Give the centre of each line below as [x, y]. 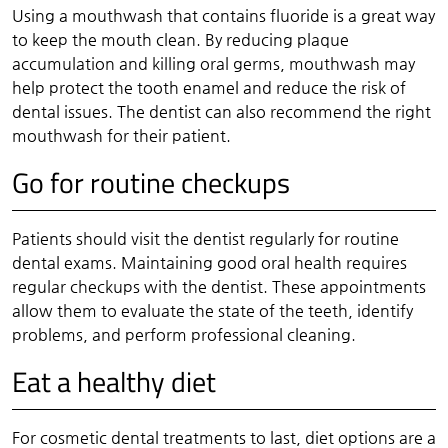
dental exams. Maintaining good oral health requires [209, 262]
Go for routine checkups [150, 182]
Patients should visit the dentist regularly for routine [205, 238]
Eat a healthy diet [113, 381]
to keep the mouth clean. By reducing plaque [180, 39]
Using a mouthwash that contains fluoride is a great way [223, 15]
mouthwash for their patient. [121, 135]
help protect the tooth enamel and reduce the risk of [208, 87]
